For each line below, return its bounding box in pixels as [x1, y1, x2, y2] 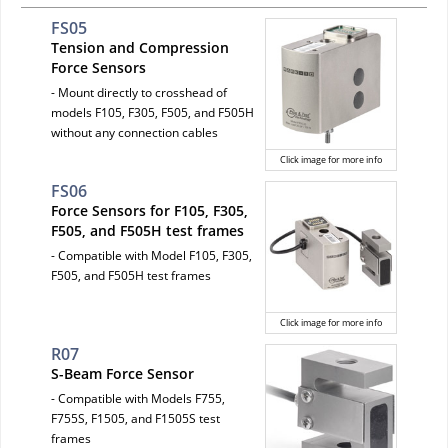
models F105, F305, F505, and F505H [51, 103, 254, 121]
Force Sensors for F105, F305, [51, 200, 248, 220]
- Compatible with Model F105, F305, [51, 246, 252, 264]
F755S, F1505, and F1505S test [51, 409, 220, 427]
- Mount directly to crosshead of [51, 83, 227, 101]
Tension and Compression [51, 37, 229, 57]
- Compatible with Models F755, [51, 389, 225, 407]
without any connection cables [51, 123, 218, 141]
